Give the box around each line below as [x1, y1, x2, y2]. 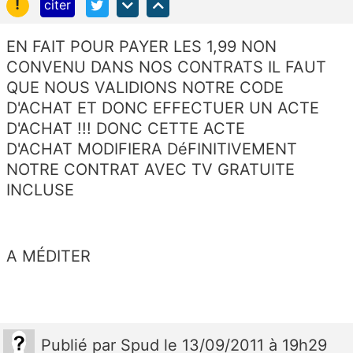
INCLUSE [6, 180, 79, 199]
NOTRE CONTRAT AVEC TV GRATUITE [6, 159, 295, 179]
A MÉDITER [6, 246, 95, 266]
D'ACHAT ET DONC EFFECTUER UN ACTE [6, 98, 319, 117]
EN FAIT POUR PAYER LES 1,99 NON [6, 36, 277, 56]
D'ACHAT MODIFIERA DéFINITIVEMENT [6, 139, 297, 158]
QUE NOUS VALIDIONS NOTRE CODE [6, 77, 284, 97]
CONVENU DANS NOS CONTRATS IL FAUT [6, 57, 326, 76]
